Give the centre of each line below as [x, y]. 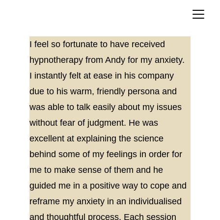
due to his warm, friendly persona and [104, 91]
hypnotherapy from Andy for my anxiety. [108, 60]
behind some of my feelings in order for [107, 154]
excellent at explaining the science [98, 138]
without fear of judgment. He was [95, 123]
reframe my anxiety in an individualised [107, 201]
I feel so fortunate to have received [98, 44]
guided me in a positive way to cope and [109, 186]
